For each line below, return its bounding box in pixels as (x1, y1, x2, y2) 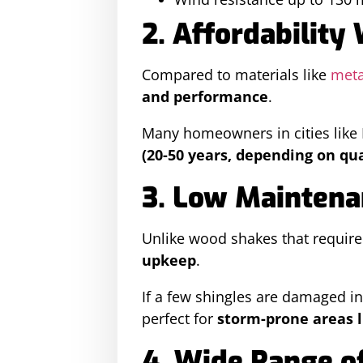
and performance (142, 87, 268, 106)
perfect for (142, 309, 217, 328)
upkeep (142, 250, 196, 270)
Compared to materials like (142, 65, 331, 84)
